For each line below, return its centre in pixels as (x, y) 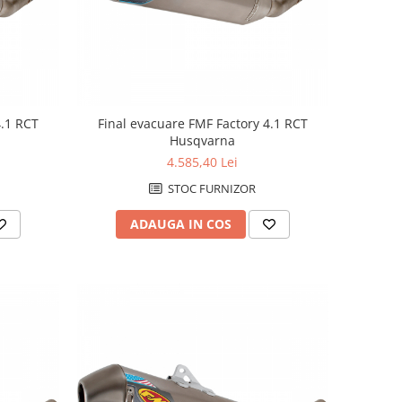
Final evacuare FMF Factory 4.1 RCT (202, 124)
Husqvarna (203, 141)
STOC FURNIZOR (211, 189)
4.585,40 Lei (203, 162)
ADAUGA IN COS (180, 224)
